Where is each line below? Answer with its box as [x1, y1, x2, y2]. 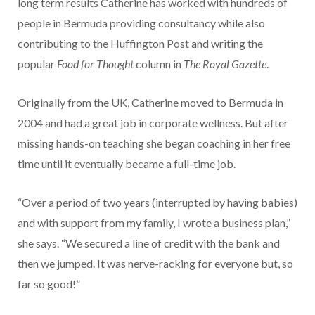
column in [134, 57, 184, 71]
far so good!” [18, 277, 80, 291]
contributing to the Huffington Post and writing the [18, 37, 263, 51]
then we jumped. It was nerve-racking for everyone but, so [18, 257, 293, 271]
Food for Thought [57, 57, 134, 71]
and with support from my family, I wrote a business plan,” [18, 216, 290, 230]
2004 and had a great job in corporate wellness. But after [18, 116, 288, 130]
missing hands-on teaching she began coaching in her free [18, 136, 290, 150]
